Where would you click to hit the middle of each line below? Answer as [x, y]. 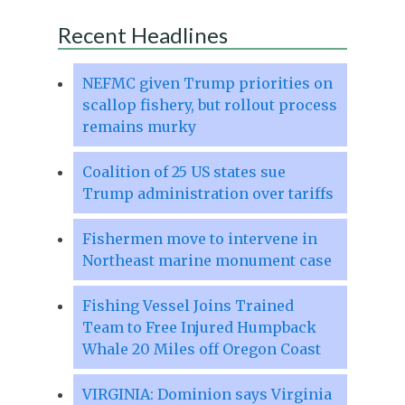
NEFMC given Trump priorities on [207, 83]
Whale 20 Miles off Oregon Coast [201, 348]
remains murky [139, 126]
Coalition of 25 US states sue [184, 171]
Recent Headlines [142, 34]
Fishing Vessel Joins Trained [188, 305]
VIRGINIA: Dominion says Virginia [207, 394]
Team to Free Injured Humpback [199, 327]
